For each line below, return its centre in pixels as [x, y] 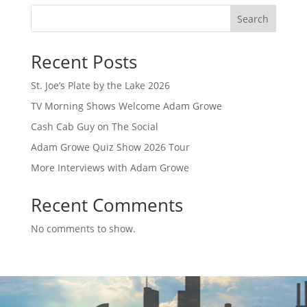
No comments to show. [83, 228]
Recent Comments [107, 205]
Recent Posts [84, 61]
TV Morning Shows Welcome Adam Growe [126, 106]
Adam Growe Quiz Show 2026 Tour [110, 147]
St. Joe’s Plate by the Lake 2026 [100, 85]
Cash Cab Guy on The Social [94, 126]
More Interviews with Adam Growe [110, 167]
